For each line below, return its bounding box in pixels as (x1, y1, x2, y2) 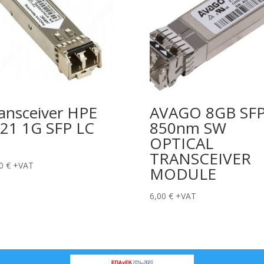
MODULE (149, 163, 216, 185)
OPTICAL (149, 133, 213, 154)
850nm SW (149, 117, 226, 139)
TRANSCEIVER (149, 148, 251, 170)
